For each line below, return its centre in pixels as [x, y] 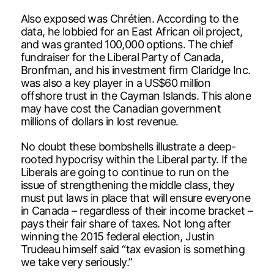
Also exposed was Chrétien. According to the [129, 18]
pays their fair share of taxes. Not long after [126, 223]
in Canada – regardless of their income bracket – [136, 210]
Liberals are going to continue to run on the [124, 172]
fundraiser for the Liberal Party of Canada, [122, 57]
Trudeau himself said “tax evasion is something [133, 249]
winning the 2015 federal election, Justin [117, 236]
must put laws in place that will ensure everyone [135, 198]
